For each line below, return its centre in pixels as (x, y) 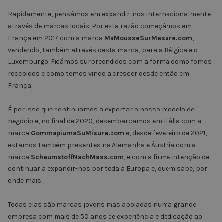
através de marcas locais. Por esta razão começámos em (100, 26)
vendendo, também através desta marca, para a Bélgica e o (103, 50)
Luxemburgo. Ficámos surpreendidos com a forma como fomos (110, 62)
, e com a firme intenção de (166, 157)
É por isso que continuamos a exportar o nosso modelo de (101, 109)
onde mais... (26, 181)
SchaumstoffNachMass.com (77, 157)
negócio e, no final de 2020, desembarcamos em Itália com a (105, 121)
